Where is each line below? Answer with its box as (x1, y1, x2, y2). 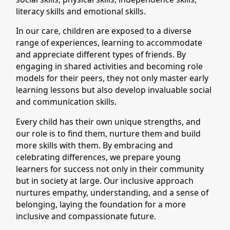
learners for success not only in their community (16, 163, 204, 175)
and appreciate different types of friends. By (16, 49, 186, 61)
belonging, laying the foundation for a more (16, 199, 186, 210)
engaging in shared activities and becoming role (16, 61, 203, 72)
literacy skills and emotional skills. (16, 5, 146, 17)
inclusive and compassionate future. (16, 210, 157, 222)
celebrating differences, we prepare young (16, 151, 181, 163)
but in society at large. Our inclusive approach (16, 175, 194, 187)
